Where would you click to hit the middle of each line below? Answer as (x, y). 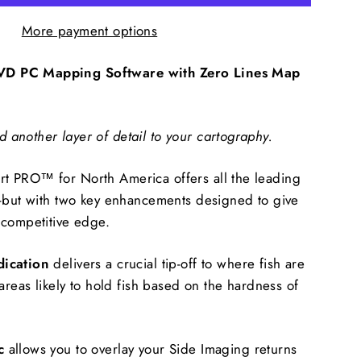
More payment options (89, 30)
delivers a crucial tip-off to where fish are (177, 263)
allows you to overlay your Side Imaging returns (151, 349)
